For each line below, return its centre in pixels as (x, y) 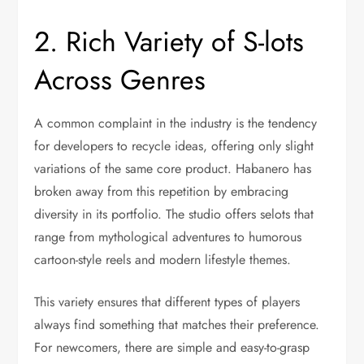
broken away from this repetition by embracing (162, 191)
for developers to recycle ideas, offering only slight (174, 146)
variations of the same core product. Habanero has (173, 169)
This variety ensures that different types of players (167, 302)
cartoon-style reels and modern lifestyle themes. (163, 260)
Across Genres (120, 80)
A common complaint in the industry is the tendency (176, 123)
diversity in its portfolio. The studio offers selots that (174, 214)
